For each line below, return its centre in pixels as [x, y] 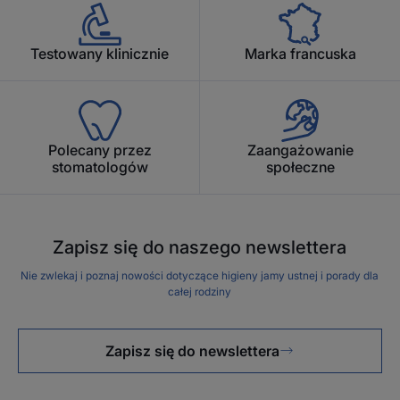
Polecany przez [100, 150]
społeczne [300, 167]
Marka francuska [300, 54]
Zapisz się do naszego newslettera [200, 248]
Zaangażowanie [300, 150]
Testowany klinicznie [100, 54]
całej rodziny [200, 292]
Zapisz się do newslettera [193, 351]
